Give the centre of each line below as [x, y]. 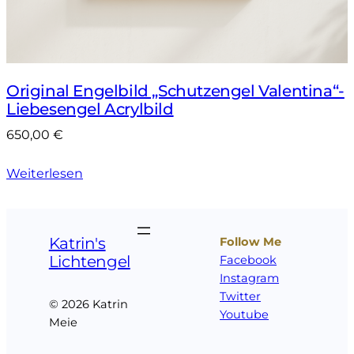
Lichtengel [89, 261]
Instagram [250, 278]
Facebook [249, 260]
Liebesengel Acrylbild [90, 109]
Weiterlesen [45, 174]
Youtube [245, 314]
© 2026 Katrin [88, 304]
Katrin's [77, 243]
